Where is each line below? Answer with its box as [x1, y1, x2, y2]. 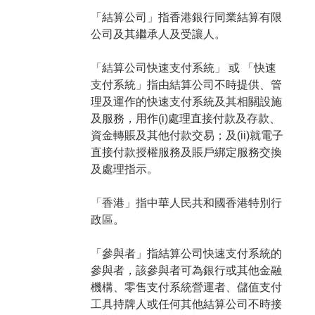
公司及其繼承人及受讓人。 [90, 28, 226, 40]
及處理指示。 [90, 163, 158, 175]
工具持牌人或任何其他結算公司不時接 [90, 298, 282, 310]
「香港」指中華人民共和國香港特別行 [90, 197, 282, 209]
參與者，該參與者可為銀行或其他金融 [90, 264, 282, 276]
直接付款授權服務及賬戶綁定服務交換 [90, 146, 282, 158]
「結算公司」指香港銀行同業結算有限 [90, 11, 282, 23]
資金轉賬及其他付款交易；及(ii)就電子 [90, 129, 283, 141]
